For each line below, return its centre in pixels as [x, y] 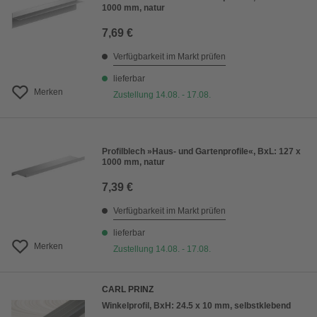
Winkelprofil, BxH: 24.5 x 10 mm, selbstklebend [196, 306]
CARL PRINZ [128, 289]
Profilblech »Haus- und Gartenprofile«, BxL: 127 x [201, 151]
